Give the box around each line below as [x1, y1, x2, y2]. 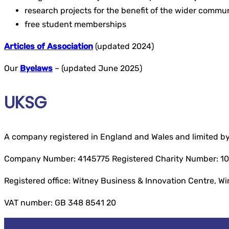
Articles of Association [4, 41, 93, 51]
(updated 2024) [93, 41, 154, 51]
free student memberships [25, 19, 126, 29]
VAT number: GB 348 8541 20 [4, 198, 116, 208]
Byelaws [20, 63, 53, 73]
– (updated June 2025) [55, 63, 142, 73]
